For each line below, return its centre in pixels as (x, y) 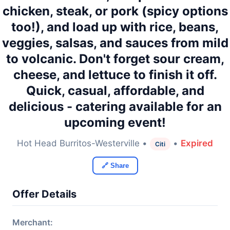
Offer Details (44, 194)
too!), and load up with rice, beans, (115, 27)
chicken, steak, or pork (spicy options (115, 11)
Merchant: (33, 222)
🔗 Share (115, 166)
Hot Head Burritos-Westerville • (83, 143)
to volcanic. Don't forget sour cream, (115, 59)
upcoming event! (115, 122)
